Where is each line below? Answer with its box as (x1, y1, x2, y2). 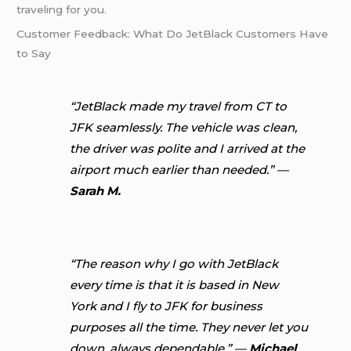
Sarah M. (70, 183, 121, 199)
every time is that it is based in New (70, 277, 280, 293)
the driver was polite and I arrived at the (70, 141, 306, 157)
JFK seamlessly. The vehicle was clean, (70, 120, 298, 136)
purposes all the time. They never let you (70, 320, 309, 335)
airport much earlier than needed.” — (70, 162, 289, 178)
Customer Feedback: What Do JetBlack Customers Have (16, 27, 329, 41)
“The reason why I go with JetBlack (70, 256, 279, 272)
